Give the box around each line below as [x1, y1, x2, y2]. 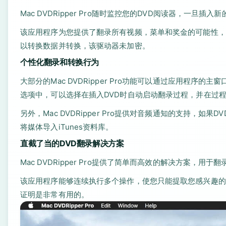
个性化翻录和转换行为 [20, 57, 99, 67]
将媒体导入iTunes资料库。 [20, 122, 114, 132]
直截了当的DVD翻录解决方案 [20, 138, 124, 148]
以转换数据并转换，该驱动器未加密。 [20, 41, 150, 50]
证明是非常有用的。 [20, 190, 89, 199]
